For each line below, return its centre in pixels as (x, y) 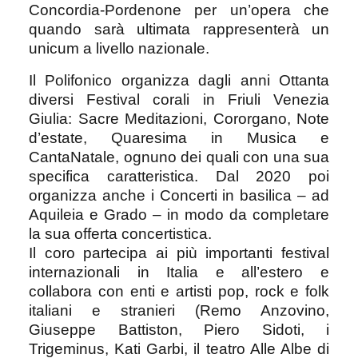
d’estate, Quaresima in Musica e (179, 137)
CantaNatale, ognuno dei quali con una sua (179, 157)
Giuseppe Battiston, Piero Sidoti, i (179, 329)
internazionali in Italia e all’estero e (179, 272)
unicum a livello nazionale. (119, 48)
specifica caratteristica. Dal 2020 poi (179, 176)
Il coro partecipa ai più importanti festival (179, 253)
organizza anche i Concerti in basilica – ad (179, 195)
